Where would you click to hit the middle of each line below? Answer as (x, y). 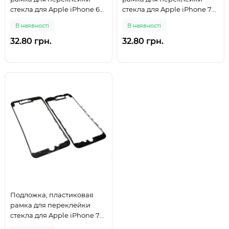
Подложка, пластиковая (52, 195)
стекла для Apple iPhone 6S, (58, 9)
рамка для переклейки (50, 205)
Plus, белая (141, 19)
